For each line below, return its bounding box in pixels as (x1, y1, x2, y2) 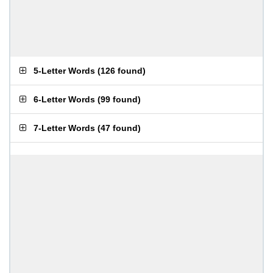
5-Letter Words (34, 66, 95, 76)
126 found (101, 66, 143, 76)
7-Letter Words (34, 123, 95, 133)
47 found (101, 123, 138, 133)
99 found (101, 94, 138, 104)
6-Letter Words (34, 94, 95, 104)
